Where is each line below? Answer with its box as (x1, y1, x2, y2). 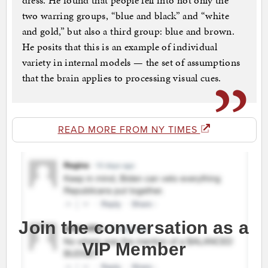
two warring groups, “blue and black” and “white (22, 8, 229, 23)
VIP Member (81, 239, 187, 260)
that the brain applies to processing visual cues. (22, 71, 221, 86)
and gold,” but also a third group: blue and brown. (22, 24, 235, 39)
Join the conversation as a (19, 218, 249, 238)
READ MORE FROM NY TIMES (57, 124, 200, 136)
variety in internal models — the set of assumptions (22, 55, 240, 70)
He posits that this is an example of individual (22, 39, 217, 54)
